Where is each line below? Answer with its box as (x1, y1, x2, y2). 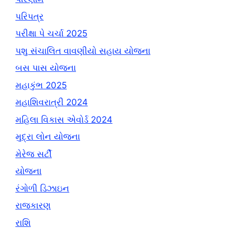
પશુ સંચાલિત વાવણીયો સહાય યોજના (15, 45, 150, 56)
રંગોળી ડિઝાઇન (15, 183, 69, 194)
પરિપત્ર (15, 11, 44, 22)
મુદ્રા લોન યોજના (15, 131, 80, 142)
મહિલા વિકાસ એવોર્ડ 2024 (15, 114, 112, 125)
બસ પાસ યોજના (15, 63, 76, 73)
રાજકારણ (15, 200, 51, 211)
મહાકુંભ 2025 (15, 80, 67, 90)
